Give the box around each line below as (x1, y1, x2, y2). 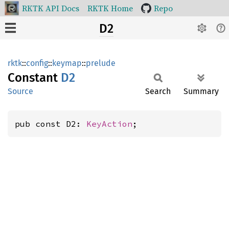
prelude (86, 58, 116, 68)
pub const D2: (15, 119, 86, 129)
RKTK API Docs (22, 3, 79, 14)
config (26, 58, 48, 68)
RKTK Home (87, 3, 133, 14)
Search (145, 86, 171, 96)
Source (8, 86, 33, 96)
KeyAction (86, 119, 132, 129)
